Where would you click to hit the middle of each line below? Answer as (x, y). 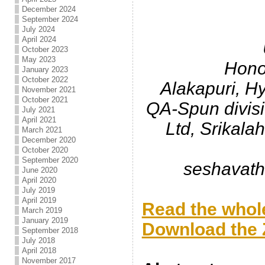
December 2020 (49, 140)
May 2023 (38, 59)
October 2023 (45, 49)
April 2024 (39, 39)
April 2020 (39, 180)
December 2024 (49, 9)
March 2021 (42, 130)
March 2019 (42, 210)
